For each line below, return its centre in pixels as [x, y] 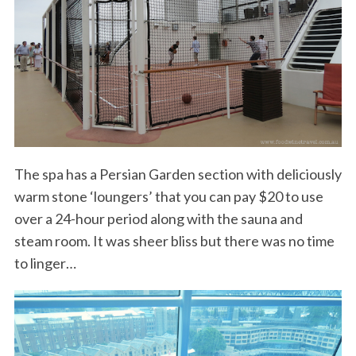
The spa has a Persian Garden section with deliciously [178, 174]
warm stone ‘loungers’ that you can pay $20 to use [168, 197]
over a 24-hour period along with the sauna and [158, 219]
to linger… [45, 263]
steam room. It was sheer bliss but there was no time [174, 241]
